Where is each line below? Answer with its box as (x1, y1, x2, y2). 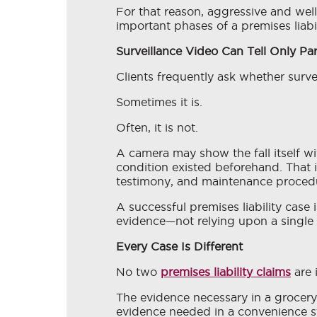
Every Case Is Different (116, 240, 243, 253)
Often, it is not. (116, 121, 198, 134)
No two (116, 265, 161, 279)
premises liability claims (161, 265, 291, 279)
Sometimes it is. (116, 96, 202, 109)
